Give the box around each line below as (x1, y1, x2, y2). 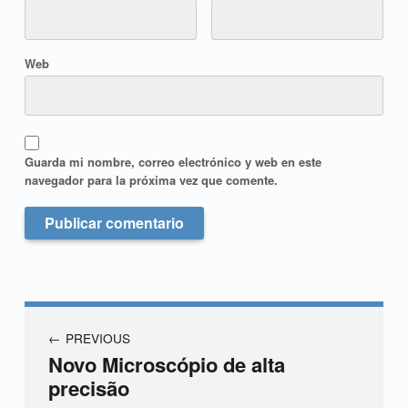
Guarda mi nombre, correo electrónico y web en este (24, 153, 321, 171)
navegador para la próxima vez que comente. (24, 171, 278, 189)
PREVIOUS (65, 328, 130, 347)
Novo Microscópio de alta (47, 350, 285, 380)
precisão (47, 373, 129, 403)
